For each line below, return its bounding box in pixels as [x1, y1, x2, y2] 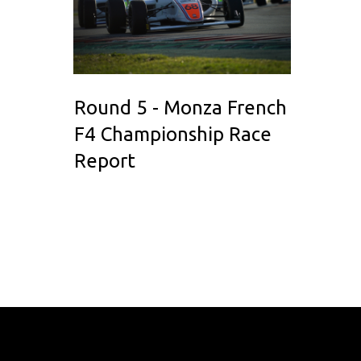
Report [74, 150, 135, 172]
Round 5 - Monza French [74, 97, 287, 119]
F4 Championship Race [74, 123, 272, 146]
